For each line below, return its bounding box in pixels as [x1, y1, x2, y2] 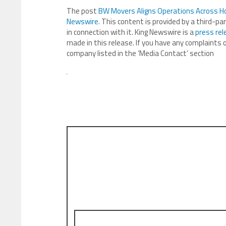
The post [67, 5, 98, 17]
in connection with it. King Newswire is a [67, 26, 195, 38]
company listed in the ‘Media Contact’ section [67, 47, 214, 59]
